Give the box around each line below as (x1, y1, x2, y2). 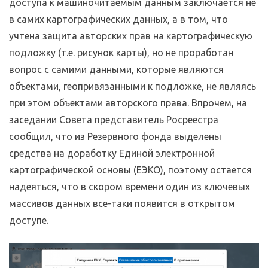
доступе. (9, 214, 48, 226)
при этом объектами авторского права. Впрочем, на (9, 97, 247, 108)
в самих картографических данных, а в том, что (9, 13, 228, 25)
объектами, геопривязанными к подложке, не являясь (9, 80, 256, 92)
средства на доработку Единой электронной (9, 147, 215, 159)
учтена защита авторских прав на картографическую (9, 30, 252, 41)
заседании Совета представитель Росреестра (9, 114, 218, 125)
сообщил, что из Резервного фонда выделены (9, 130, 221, 142)
